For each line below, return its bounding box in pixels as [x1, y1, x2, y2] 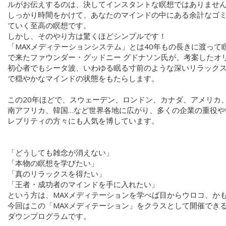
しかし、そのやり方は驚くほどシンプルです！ [8, 31, 166, 41]
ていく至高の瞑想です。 [8, 20, 91, 31]
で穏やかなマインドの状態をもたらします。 [8, 73, 159, 84]
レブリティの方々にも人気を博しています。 [8, 116, 159, 126]
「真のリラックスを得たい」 [8, 168, 106, 179]
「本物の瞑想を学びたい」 [8, 158, 98, 168]
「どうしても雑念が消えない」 [8, 147, 114, 158]
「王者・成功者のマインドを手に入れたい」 [8, 179, 159, 190]
